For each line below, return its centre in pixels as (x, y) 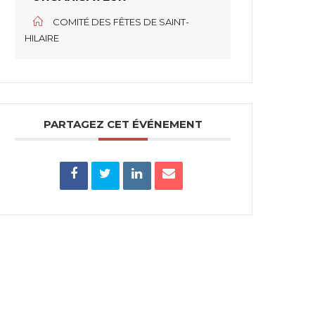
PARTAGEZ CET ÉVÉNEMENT (123, 124)
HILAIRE (42, 38)
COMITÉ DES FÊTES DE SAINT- (121, 22)
